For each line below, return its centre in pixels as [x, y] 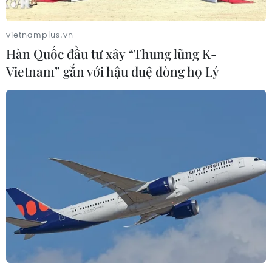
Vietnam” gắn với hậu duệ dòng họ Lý [113, 71]
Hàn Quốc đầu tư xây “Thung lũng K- [111, 53]
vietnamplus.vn [40, 34]
